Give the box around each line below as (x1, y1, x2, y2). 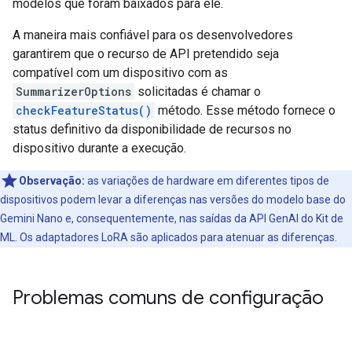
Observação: (19, 174, 85, 188)
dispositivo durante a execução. (13, 141, 186, 156)
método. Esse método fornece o (155, 103, 335, 119)
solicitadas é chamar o (134, 84, 261, 100)
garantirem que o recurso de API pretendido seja (13, 46, 279, 62)
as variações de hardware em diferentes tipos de (85, 174, 329, 188)
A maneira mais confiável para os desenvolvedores (13, 27, 293, 43)
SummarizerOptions (16, 84, 131, 100)
